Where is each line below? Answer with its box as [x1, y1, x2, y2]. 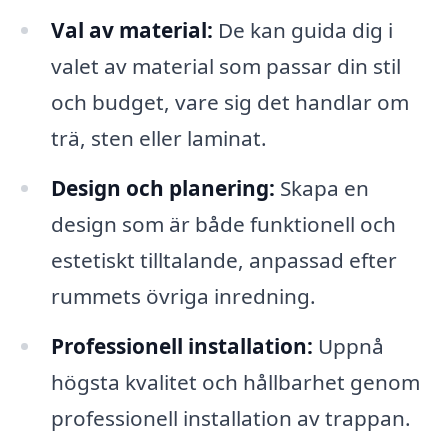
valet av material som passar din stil [50, 52, 401, 81]
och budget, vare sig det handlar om [50, 88, 409, 117]
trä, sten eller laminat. [50, 124, 267, 153]
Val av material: [50, 16, 213, 45]
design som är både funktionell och [50, 209, 396, 238]
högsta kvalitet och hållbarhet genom [50, 367, 420, 396]
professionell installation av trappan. [50, 403, 411, 432]
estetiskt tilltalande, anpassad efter [50, 245, 397, 274]
